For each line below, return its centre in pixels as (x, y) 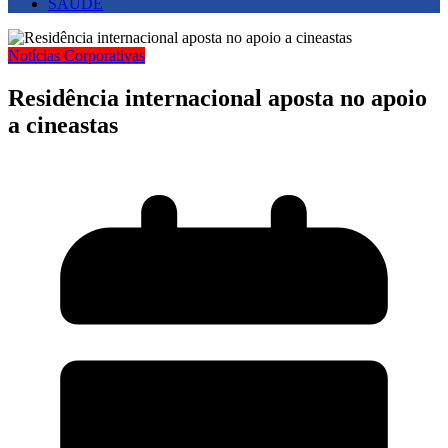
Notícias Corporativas (76, 56)
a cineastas (63, 125)
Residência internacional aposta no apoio (217, 98)
